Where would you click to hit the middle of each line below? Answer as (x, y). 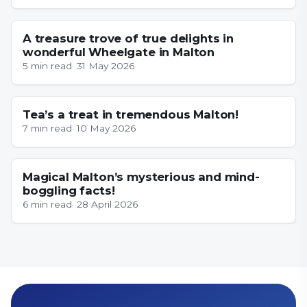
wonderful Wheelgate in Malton (119, 52)
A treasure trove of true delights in (128, 38)
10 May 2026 (106, 128)
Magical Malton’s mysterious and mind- (141, 176)
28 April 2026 (107, 204)
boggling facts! (69, 190)
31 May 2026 (106, 65)
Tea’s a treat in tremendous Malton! (131, 114)
